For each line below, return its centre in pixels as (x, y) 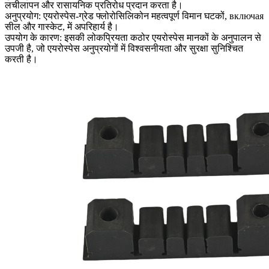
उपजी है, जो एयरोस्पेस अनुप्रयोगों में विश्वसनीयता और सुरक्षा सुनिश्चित (124, 49)
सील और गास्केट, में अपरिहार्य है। (62, 27)
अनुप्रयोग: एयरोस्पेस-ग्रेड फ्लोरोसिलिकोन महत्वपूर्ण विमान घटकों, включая (134, 16)
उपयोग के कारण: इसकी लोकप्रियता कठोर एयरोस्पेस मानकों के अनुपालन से (133, 38)
